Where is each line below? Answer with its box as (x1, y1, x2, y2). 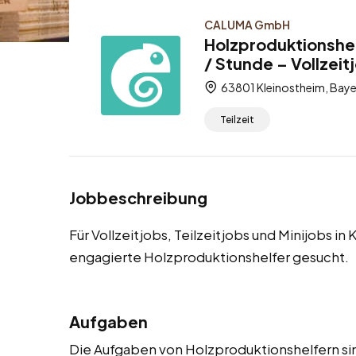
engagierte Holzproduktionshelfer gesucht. (69, 248, 349, 266)
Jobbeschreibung (69, 188, 207, 208)
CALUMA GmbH (204, 17, 290, 32)
